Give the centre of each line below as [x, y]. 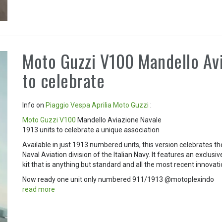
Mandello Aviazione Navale [119, 120]
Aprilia [102, 105]
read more [39, 189]
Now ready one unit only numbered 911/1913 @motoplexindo [118, 179]
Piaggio [57, 105]
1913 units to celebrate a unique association [91, 130]
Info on [34, 105]
